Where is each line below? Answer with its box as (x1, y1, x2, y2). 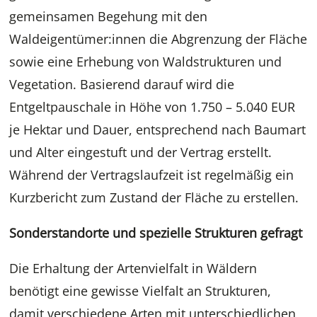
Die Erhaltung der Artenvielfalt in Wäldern (9, 260, 258, 277)
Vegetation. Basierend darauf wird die (9, 76, 235, 93)
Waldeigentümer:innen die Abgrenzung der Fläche (9, 30, 308, 48)
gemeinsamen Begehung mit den (9, 8, 208, 25)
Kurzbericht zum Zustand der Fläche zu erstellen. (9, 189, 299, 207)
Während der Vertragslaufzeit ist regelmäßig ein (9, 166, 294, 184)
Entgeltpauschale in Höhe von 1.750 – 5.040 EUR (9, 98, 296, 116)
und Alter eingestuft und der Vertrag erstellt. (9, 144, 272, 161)
